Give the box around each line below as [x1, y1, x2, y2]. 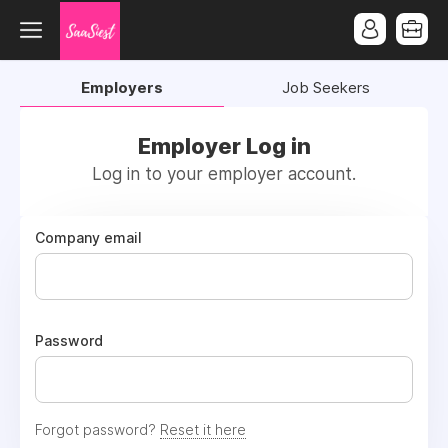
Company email [35, 229, 142, 246]
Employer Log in [137, 133, 311, 159]
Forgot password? [35, 421, 160, 438]
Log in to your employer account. [92, 164, 356, 184]
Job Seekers [282, 78, 370, 97]
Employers [81, 78, 163, 97]
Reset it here [160, 421, 246, 438]
